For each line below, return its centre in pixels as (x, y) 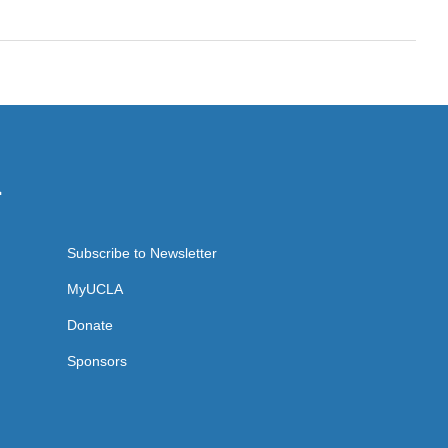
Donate (89, 325)
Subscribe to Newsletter (141, 253)
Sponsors (96, 361)
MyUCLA (94, 289)
